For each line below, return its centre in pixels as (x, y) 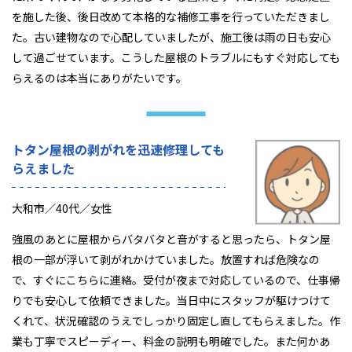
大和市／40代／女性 (62, 209)
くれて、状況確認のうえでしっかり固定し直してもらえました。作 (176, 321)
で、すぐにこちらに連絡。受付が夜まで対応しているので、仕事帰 (176, 280)
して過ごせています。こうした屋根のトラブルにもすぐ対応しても (176, 58)
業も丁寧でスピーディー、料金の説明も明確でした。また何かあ (171, 341)
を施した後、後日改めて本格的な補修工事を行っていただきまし (171, 17)
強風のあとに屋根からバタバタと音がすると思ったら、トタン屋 (171, 239)
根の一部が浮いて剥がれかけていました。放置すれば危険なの (166, 260)
